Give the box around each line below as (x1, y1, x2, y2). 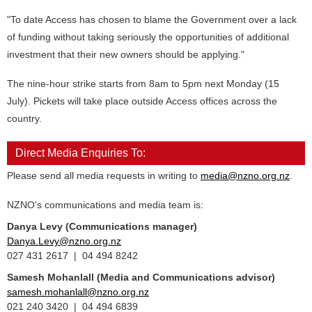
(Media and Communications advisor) (97, 272, 275, 283)
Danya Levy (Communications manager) (7, 221, 197, 232)
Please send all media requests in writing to (7, 170, 201, 181)
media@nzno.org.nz (201, 170, 290, 181)
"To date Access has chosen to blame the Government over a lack (7, 14, 297, 25)
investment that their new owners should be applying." (7, 49, 244, 60)
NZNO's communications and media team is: (7, 199, 203, 210)
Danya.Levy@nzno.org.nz (7, 235, 121, 247)
